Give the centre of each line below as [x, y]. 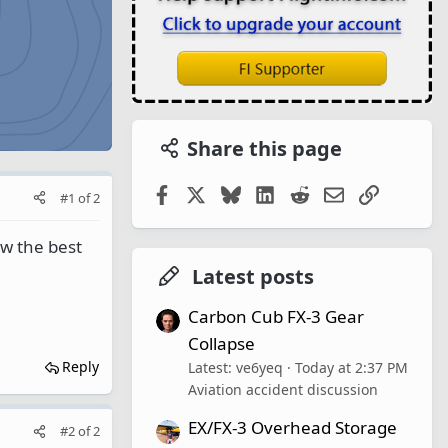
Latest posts [252, 276]
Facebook [208, 192]
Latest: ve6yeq [235, 367]
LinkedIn [309, 192]
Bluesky [270, 192]
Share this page [264, 148]
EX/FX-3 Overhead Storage [292, 427]
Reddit [334, 192]
